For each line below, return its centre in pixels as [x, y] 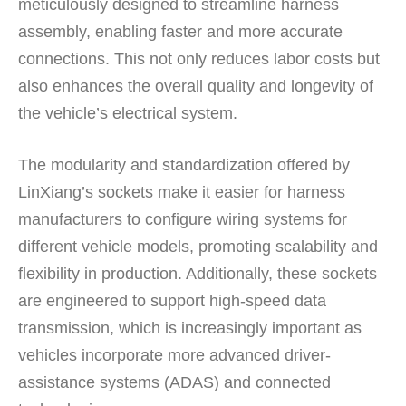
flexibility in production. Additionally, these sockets [198, 274]
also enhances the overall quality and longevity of [196, 87]
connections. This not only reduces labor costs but [199, 59]
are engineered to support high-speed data [172, 301]
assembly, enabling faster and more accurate [180, 32]
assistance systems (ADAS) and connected [174, 383]
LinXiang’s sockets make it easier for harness [182, 193]
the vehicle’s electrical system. [128, 114]
